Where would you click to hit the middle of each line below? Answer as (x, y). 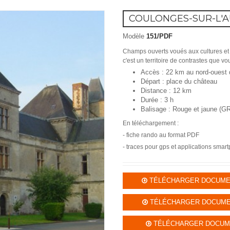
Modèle (133, 36)
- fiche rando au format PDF (161, 135)
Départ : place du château (179, 81)
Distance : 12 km (166, 91)
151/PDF (159, 36)
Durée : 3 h (157, 100)
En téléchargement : (151, 123)
